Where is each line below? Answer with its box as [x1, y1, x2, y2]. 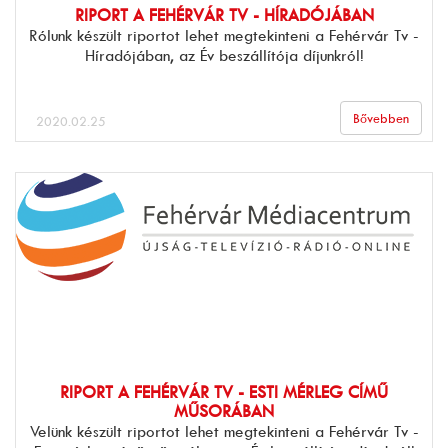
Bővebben [353, 110, 409, 126]
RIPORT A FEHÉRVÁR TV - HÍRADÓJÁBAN [74, 5, 374, 25]
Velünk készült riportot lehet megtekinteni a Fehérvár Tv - [29, 421, 419, 441]
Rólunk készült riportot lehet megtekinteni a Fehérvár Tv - [29, 25, 419, 45]
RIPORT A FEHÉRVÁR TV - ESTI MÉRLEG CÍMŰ [60, 382, 388, 402]
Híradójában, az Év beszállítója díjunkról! [84, 45, 364, 65]
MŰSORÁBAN [174, 401, 274, 421]
